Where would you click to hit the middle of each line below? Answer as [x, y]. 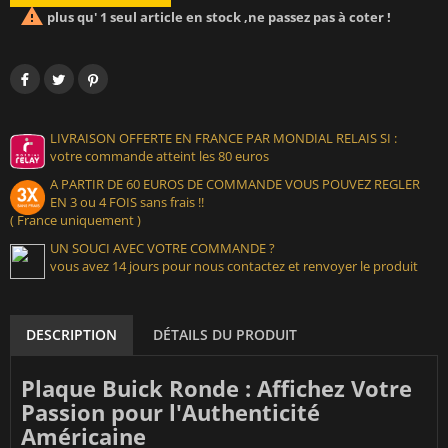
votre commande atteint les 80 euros [159, 156]
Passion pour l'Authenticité [170, 412]
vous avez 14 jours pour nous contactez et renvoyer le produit [234, 266]
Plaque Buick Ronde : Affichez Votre [216, 388]
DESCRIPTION [71, 335]
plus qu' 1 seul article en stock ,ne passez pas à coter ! [217, 17]
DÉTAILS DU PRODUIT [225, 335]
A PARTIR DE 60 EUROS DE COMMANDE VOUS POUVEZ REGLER [235, 184]
